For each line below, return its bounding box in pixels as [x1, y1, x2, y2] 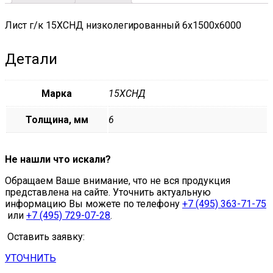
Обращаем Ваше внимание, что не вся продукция [5, 175, 230, 187]
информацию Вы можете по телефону [5, 198, 182, 210]
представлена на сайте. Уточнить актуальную [5, 186, 211, 199]
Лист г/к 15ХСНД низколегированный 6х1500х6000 [5, 19, 241, 32]
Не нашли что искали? [5, 154, 111, 166]
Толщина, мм [25, 114, 88, 126]
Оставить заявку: [5, 231, 85, 243]
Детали [5, 51, 57, 68]
